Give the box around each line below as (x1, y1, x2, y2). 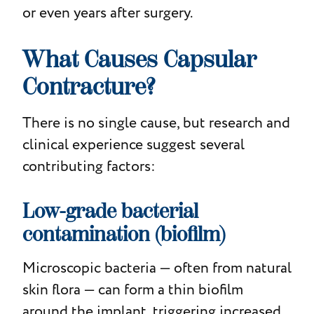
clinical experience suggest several (22, 134, 245, 155)
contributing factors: (22, 156, 156, 177)
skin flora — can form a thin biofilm (22, 279, 243, 300)
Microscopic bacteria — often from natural (22, 257, 292, 278)
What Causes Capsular (22, 45, 256, 74)
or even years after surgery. (22, 2, 193, 23)
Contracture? (22, 72, 155, 101)
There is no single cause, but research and (22, 112, 290, 133)
